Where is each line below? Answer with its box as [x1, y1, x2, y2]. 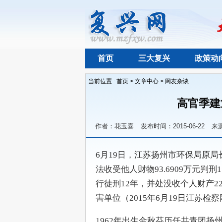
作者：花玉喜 [95, 122, 134, 130]
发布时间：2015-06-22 [141, 122, 205, 130]
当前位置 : [88, 78, 116, 85]
